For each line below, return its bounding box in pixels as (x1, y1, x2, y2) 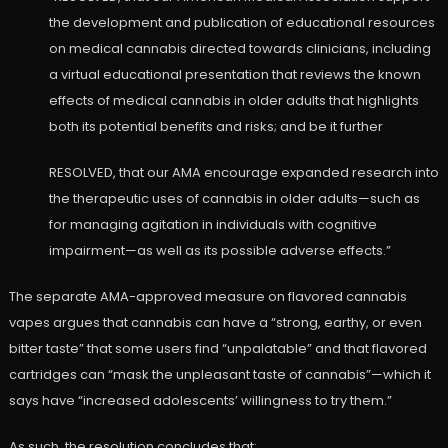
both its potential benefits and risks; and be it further (48, 117, 383, 137)
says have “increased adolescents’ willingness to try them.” (8, 391, 392, 411)
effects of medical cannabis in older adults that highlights (48, 91, 419, 111)
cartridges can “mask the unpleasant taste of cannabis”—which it (8, 365, 431, 385)
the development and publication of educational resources (48, 13, 435, 33)
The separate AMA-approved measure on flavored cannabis (8, 287, 407, 307)
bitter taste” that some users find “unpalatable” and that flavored (8, 339, 427, 359)
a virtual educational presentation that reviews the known (48, 65, 421, 85)
